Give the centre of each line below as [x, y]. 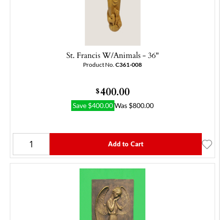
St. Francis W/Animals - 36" [112, 55]
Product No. [99, 65]
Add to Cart [126, 144]
